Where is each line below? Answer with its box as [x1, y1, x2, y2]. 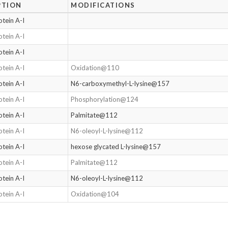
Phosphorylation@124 [71, 95, 139, 103]
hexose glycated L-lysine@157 [71, 142, 161, 151]
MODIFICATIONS [71, 1, 135, 9]
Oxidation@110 [71, 64, 120, 72]
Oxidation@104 [71, 190, 120, 198]
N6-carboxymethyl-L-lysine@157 [71, 79, 170, 88]
